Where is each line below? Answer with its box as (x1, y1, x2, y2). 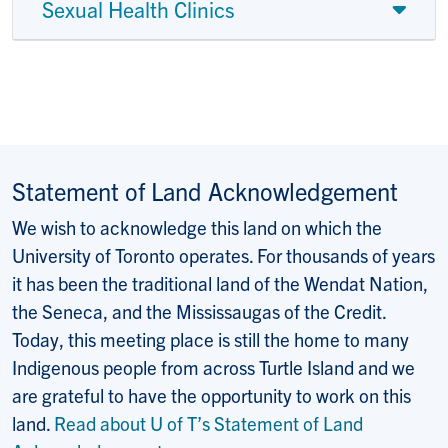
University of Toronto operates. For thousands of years (12, 243, 435, 268)
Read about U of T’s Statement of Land (54, 411, 363, 436)
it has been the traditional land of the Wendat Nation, (12, 271, 428, 296)
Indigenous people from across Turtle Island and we (12, 355, 415, 380)
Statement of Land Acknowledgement (12, 175, 398, 207)
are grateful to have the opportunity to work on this (12, 383, 411, 408)
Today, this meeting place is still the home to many (12, 327, 409, 352)
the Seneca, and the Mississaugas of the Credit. (12, 299, 386, 324)
